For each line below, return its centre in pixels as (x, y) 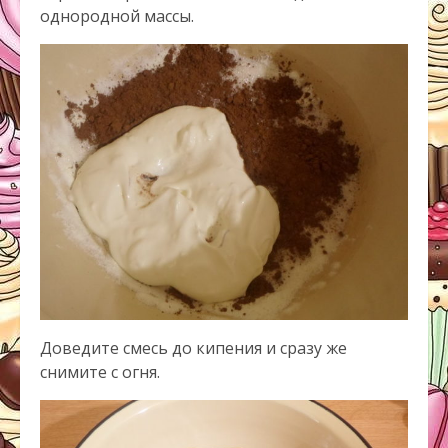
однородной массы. (117, 16)
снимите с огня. (100, 372)
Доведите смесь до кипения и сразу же (193, 348)
